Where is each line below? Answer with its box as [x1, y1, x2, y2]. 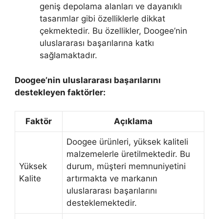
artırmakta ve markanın [66, 174, 157, 183]
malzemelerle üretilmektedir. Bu [66, 149, 190, 159]
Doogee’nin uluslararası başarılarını [15, 75, 161, 85]
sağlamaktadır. [40, 50, 97, 60]
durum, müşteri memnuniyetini [66, 161, 186, 171]
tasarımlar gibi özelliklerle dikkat [40, 14, 165, 23]
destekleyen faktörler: [15, 87, 106, 97]
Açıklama [114, 116, 153, 126]
